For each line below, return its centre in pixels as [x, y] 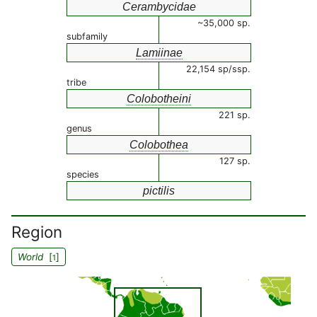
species [83, 174]
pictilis [159, 191]
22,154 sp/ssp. [218, 69]
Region [37, 232]
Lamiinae [159, 53]
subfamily [87, 36]
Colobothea [159, 145]
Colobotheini [159, 99]
